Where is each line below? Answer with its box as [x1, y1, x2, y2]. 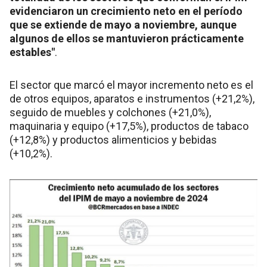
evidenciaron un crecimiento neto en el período [10, 5, 243, 18]
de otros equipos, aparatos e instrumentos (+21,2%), [10, 92, 254, 105]
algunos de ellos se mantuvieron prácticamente [10, 32, 244, 45]
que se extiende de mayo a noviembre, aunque [10, 18, 237, 32]
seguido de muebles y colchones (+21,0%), [10, 106, 211, 119]
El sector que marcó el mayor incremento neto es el [10, 79, 253, 92]
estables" [10, 46, 55, 59]
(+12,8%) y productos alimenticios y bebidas [10, 133, 217, 147]
